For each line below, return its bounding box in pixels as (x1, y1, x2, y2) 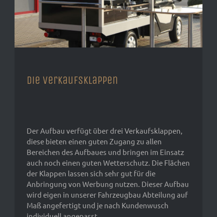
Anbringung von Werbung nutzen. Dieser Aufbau (27, 179, 189, 189)
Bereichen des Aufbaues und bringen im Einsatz (27, 147, 184, 157)
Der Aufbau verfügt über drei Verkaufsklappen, (27, 126, 183, 136)
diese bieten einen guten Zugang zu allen (27, 137, 162, 146)
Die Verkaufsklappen (27, 74, 118, 87)
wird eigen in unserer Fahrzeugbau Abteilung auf (27, 190, 188, 200)
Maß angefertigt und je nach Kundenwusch (27, 201, 169, 210)
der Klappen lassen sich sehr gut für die (27, 169, 155, 178)
